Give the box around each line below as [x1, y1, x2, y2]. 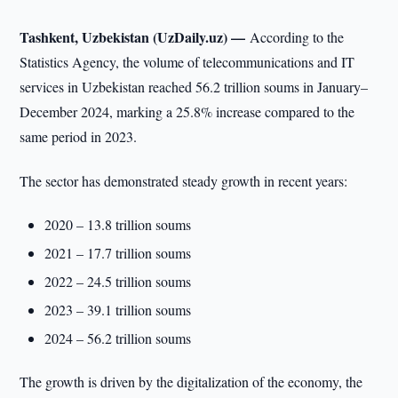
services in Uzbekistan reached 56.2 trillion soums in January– [20, 77, 369, 96]
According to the [250, 28, 345, 46]
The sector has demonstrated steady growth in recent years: [20, 171, 348, 190]
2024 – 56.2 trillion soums [44, 329, 192, 347]
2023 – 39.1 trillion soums [44, 300, 192, 319]
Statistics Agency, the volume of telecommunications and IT [20, 52, 355, 71]
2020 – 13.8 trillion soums [44, 215, 192, 234]
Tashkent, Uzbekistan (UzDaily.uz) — [20, 27, 251, 47]
